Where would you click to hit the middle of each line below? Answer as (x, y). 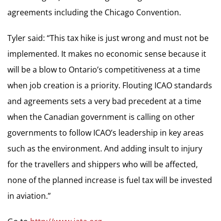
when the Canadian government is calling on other (101, 117)
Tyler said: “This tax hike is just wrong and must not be (108, 38)
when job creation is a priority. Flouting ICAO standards (110, 85)
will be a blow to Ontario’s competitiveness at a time (104, 70)
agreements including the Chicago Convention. (94, 12)
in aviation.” (29, 196)
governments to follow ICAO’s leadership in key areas (106, 133)
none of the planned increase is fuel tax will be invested (110, 180)
